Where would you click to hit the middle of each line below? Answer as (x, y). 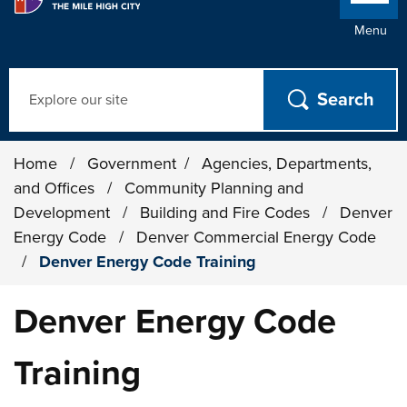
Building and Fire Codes (228, 213)
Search (33, 79)
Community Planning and (214, 188)
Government (132, 164)
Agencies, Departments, (287, 164)
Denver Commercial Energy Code (257, 237)
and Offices (57, 188)
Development (65, 213)
